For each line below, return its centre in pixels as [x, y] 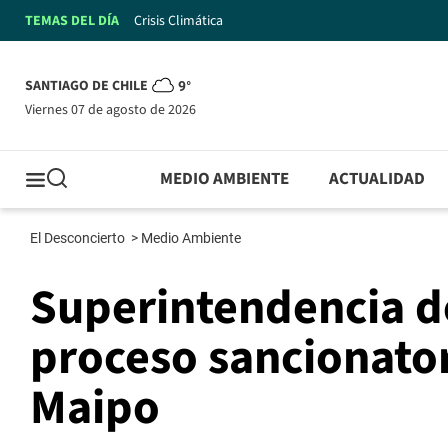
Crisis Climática [178, 20]
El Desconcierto [79, 238]
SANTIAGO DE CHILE [86, 86]
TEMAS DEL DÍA [72, 20]
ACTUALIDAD [377, 179]
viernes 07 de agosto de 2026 [114, 109]
